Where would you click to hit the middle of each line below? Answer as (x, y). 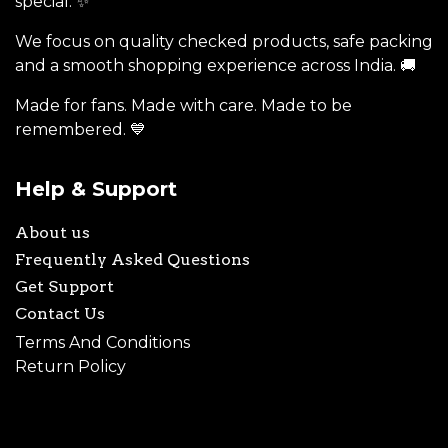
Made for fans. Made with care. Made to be (183, 106)
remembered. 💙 (80, 130)
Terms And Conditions (102, 343)
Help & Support (96, 189)
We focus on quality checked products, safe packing (224, 42)
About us (52, 233)
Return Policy (70, 367)
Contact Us (60, 314)
